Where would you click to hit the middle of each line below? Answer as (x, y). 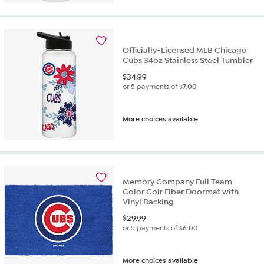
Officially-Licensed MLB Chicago (185, 50)
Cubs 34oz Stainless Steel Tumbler (188, 60)
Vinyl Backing (148, 202)
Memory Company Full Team (178, 181)
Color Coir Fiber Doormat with (181, 192)
